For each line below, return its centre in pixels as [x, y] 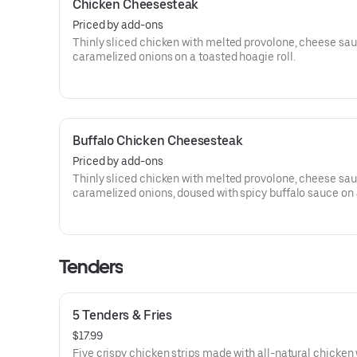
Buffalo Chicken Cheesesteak [158, 141]
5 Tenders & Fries [122, 315]
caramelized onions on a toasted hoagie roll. [184, 57]
